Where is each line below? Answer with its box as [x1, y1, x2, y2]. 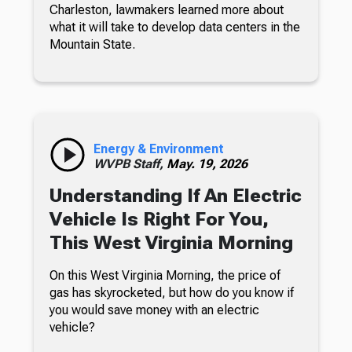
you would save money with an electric [49, 302, 259, 317]
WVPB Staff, [93, 156, 167, 171]
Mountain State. [49, 36, 135, 52]
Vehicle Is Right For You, [49, 207, 269, 230]
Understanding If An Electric [49, 184, 302, 207]
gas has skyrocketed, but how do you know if [49, 284, 294, 300]
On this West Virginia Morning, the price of [49, 267, 280, 283]
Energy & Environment [93, 141, 224, 156]
